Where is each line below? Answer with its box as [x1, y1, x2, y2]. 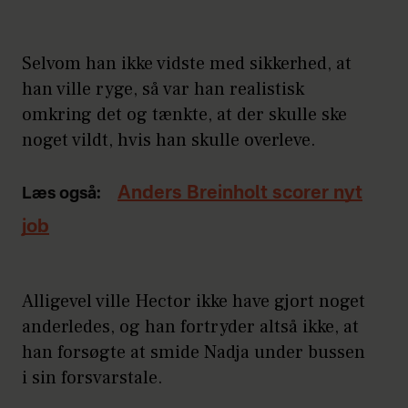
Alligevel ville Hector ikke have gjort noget [22, 289, 365, 313]
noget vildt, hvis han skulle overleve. [22, 127, 316, 152]
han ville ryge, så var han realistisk [22, 76, 304, 101]
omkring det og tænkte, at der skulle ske [22, 102, 347, 127]
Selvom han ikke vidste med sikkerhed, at [22, 51, 352, 76]
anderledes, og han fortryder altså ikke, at [22, 314, 359, 339]
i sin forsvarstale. [22, 365, 163, 390]
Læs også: [22, 185, 101, 202]
